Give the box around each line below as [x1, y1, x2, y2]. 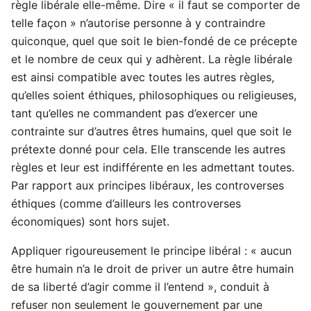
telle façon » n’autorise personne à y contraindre [11, 15, 265, 30]
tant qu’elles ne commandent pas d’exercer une [11, 106, 258, 120]
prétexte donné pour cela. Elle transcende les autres [11, 142, 285, 156]
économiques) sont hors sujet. [11, 214, 169, 228]
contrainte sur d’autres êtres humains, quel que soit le [11, 124, 292, 138]
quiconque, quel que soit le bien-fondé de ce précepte [11, 33, 297, 48]
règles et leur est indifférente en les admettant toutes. [11, 160, 294, 174]
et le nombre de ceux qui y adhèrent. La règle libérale [11, 51, 292, 66]
